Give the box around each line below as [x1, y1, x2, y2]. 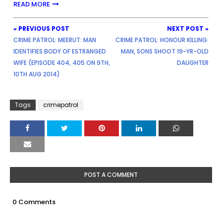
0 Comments [12, 197, 55, 207]
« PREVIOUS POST [13, 24, 69, 33]
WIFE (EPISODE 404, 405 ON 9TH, [13, 58, 110, 67]
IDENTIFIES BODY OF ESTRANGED [13, 47, 106, 55]
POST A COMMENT [84, 170, 138, 179]
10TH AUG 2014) [13, 69, 60, 78]
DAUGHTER [177, 58, 209, 67]
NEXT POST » [167, 24, 209, 33]
